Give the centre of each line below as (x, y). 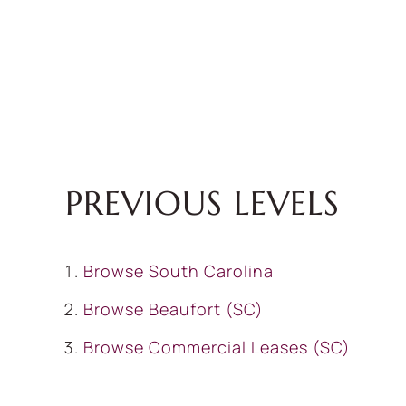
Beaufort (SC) (206, 309)
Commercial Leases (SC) (250, 347)
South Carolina (211, 271)
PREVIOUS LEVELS (203, 203)
